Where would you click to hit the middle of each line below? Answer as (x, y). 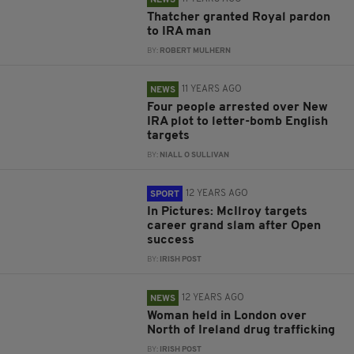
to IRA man (179, 32)
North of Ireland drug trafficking (241, 330)
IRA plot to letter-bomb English (238, 122)
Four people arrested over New (238, 107)
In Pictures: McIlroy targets (228, 212)
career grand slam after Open (234, 226)
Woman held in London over (227, 316)
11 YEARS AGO (212, 89)
